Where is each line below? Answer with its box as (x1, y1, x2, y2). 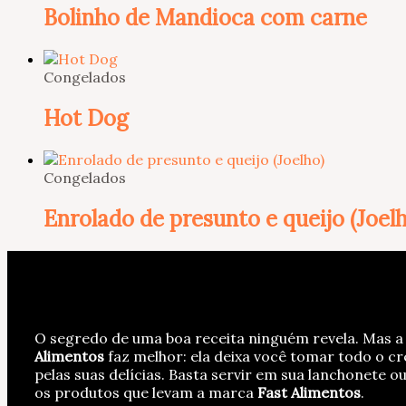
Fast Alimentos (257, 383, 361, 402)
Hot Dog (43, 103, 129, 132)
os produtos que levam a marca (34, 383, 257, 402)
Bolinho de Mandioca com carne (43, 3, 367, 32)
